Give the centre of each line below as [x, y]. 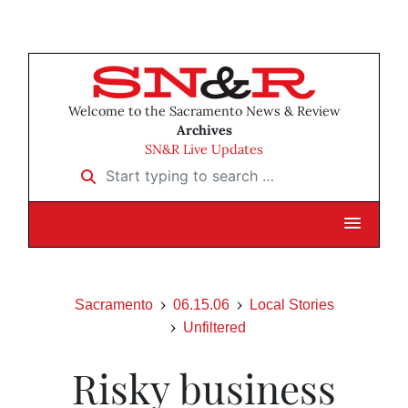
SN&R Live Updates [204, 150]
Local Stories [291, 305]
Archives [204, 131]
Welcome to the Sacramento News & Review [204, 112]
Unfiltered [214, 328]
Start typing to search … [153, 170]
